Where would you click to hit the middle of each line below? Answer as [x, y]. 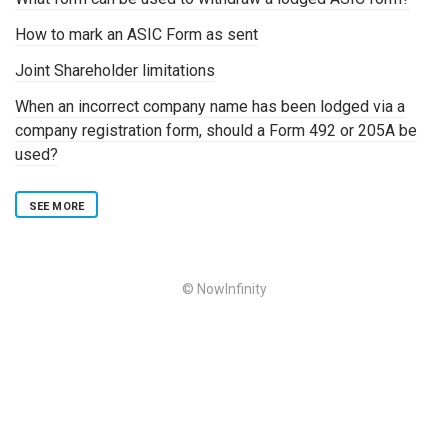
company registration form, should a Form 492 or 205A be [216, 131]
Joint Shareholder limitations [115, 71]
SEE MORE [56, 207]
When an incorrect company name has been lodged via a [210, 107]
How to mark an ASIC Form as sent [136, 35]
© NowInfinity [224, 289]
